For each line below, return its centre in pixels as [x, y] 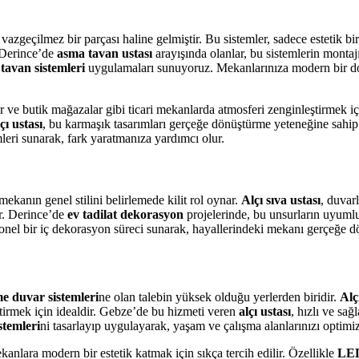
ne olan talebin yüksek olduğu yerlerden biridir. [219, 297]
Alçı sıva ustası [281, 200]
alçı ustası [265, 312]
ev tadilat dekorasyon [125, 215]
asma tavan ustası [105, 53]
